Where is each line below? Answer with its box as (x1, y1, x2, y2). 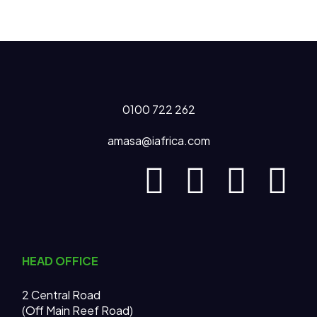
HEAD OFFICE (22, 253, 99, 269)
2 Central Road (22, 287, 101, 303)
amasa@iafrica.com (107, 133, 210, 149)
